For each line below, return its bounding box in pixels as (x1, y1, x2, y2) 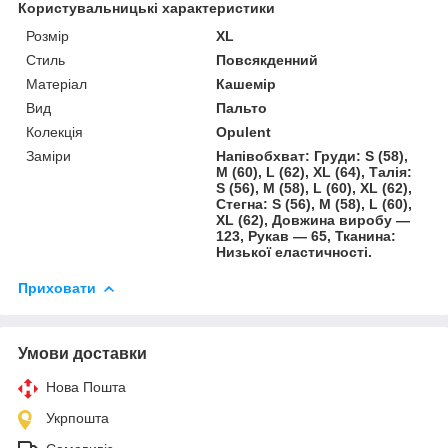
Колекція (26, 123, 83, 140)
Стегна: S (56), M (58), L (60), (216, 195, 413, 212)
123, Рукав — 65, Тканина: (216, 227, 397, 244)
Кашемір (216, 75, 277, 92)
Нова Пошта (46, 378, 126, 395)
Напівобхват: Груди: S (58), (216, 147, 409, 164)
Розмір (26, 27, 69, 44)
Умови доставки (18, 344, 147, 362)
